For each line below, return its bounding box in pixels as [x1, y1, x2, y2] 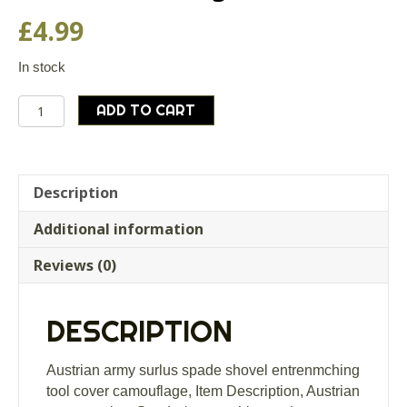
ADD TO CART [96, 100, 196, 119]
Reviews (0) [34, 254, 116, 275]
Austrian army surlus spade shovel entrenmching [46, 362, 360, 378]
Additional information [34, 218, 203, 239]
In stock [18, 59, 65, 74]
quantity [17, 282, 81, 303]
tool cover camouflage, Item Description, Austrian [46, 382, 360, 399]
